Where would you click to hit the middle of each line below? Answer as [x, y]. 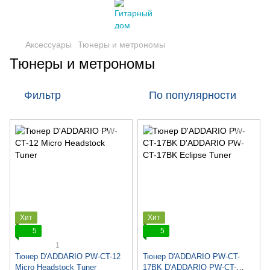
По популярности [193, 95]
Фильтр [42, 95]
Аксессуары [49, 45]
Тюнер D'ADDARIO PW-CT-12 [68, 256]
